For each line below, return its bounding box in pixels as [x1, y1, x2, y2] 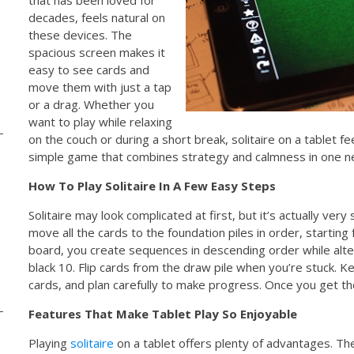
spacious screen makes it [28, 43, 166, 60]
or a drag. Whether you [28, 96, 155, 112]
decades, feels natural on [28, 9, 166, 25]
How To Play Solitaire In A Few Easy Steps [28, 177, 277, 194]
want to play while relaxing [28, 113, 173, 130]
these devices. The [28, 26, 133, 43]
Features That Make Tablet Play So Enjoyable [28, 305, 298, 322]
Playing [28, 334, 71, 351]
